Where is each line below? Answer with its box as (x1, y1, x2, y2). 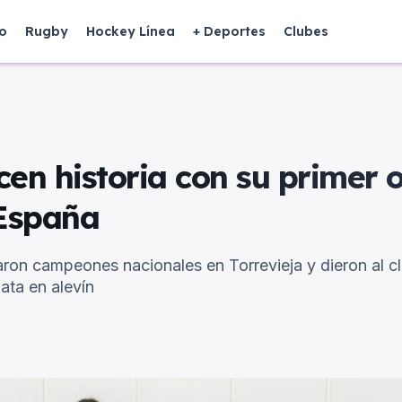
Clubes (284, 23, 328, 39)
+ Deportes (193, 23, 266, 39)
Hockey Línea (86, 23, 175, 39)
